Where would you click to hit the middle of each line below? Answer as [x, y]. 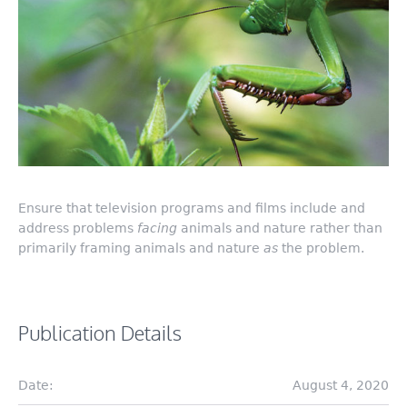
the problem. [321, 248]
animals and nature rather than [280, 228]
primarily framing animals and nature [141, 248]
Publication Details [100, 333]
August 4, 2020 [341, 386]
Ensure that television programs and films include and [192, 208]
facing [157, 228]
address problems [78, 228]
